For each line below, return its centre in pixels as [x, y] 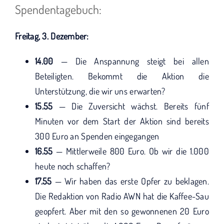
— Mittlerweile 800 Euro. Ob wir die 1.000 [131, 151]
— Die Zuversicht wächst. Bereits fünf [131, 106]
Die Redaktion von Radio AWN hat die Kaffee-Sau [122, 196]
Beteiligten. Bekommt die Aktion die [122, 76]
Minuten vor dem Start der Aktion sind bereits [122, 121]
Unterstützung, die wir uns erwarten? [100, 91]
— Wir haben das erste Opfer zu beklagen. [130, 181]
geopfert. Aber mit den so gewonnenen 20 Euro [122, 211]
